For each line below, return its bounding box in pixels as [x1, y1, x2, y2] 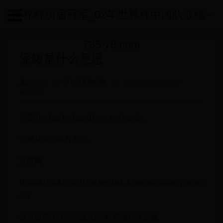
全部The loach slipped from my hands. [19, 113, 144, 122]
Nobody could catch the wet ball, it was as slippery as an [19, 178, 204, 186]
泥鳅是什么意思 [19, 52, 103, 65]
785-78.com [83, 38, 140, 51]
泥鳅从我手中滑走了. [19, 135, 89, 143]
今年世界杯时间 [63, 79, 106, 86]
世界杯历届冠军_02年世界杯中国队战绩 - [11, 8, 212, 21]
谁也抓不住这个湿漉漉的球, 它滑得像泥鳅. [19, 213, 160, 222]
